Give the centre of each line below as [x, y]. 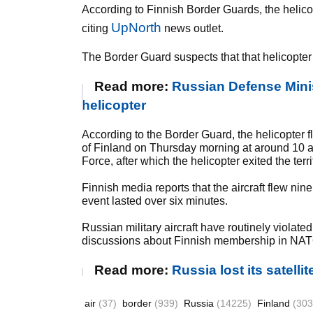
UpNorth [136, 28]
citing [96, 28]
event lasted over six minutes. [155, 201]
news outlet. [192, 28]
